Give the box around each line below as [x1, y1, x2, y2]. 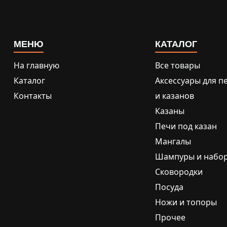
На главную [14, 60, 59, 71]
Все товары [155, 60, 200, 71]
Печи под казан [155, 121, 217, 132]
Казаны [155, 105, 184, 117]
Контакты [14, 90, 52, 102]
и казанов [155, 90, 194, 102]
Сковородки [155, 166, 203, 178]
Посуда [155, 181, 183, 193]
